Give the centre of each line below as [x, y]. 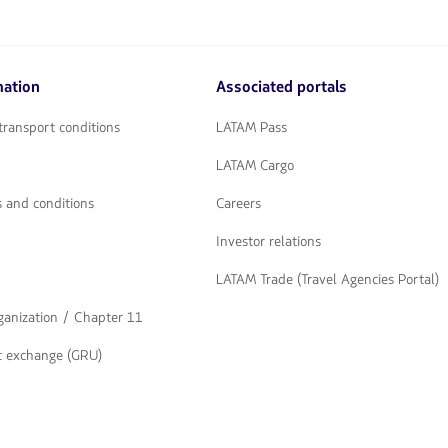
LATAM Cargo [255, 165]
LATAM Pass [251, 127]
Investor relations [268, 241]
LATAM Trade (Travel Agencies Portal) [327, 279]
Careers [238, 203]
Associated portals [281, 86]
